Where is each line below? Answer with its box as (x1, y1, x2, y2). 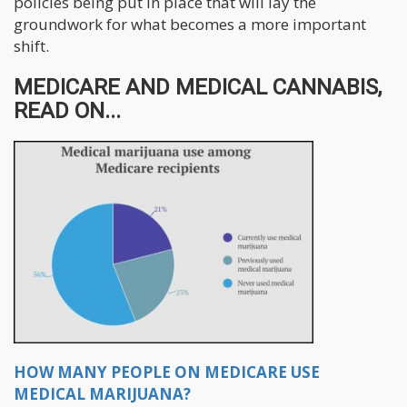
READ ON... (14, 97, 121, 124)
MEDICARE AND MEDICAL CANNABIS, (14, 74, 382, 100)
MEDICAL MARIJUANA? (14, 383, 191, 405)
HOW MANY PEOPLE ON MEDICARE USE (14, 362, 320, 383)
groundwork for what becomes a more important (14, 13, 366, 35)
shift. (14, 35, 49, 56)
